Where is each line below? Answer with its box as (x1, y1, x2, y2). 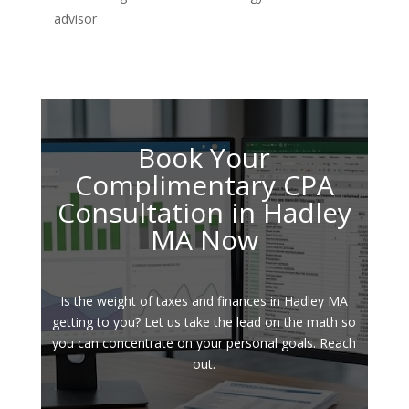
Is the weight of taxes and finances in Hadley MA (60, 292, 349, 310)
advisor (53, 10, 97, 28)
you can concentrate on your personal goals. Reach (52, 334, 357, 352)
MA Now (150, 221, 258, 259)
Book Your (138, 139, 271, 177)
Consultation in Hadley (57, 194, 351, 232)
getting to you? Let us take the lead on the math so (52, 313, 357, 331)
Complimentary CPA (74, 166, 334, 204)
